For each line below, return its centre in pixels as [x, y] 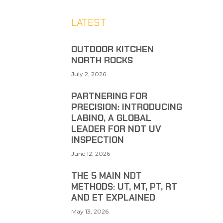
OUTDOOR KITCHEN [112, 49]
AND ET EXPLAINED [113, 197]
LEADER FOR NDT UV [116, 129]
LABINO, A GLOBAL [111, 118]
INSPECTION [97, 140]
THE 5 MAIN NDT [106, 175]
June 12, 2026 [90, 153]
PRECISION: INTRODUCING [126, 107]
